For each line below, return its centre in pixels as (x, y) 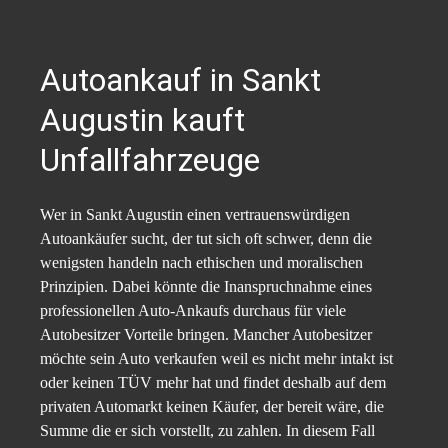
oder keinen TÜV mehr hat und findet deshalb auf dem (213, 383)
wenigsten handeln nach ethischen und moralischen (201, 263)
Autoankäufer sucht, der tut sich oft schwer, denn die (206, 239)
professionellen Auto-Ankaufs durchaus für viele (193, 311)
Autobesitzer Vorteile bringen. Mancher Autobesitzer (206, 335)
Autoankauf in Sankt (180, 80)
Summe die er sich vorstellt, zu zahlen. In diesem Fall (207, 431)
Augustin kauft (142, 120)
